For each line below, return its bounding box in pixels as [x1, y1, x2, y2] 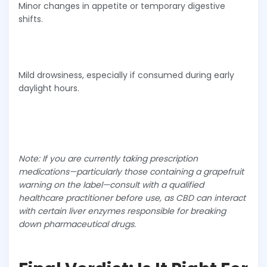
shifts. [18, 13, 43, 25]
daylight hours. [18, 82, 79, 94]
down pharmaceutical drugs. [18, 218, 136, 230]
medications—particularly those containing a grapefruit [18, 165, 244, 178]
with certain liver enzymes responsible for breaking [18, 204, 226, 217]
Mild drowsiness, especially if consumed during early [18, 69, 234, 81]
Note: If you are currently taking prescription [18, 152, 198, 164]
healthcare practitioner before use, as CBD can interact [18, 191, 246, 204]
